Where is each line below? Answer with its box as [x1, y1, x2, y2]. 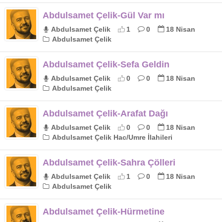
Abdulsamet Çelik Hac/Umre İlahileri [50, 133, 172, 141]
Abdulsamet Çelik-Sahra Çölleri [43, 158, 175, 167]
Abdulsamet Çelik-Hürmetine [43, 207, 165, 217]
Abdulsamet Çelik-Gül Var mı [43, 10, 165, 20]
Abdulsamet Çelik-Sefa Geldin [43, 59, 169, 69]
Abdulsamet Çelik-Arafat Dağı [43, 109, 168, 118]
